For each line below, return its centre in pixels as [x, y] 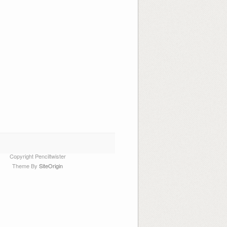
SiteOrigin [51, 166]
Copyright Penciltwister [37, 156]
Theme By [26, 166]
